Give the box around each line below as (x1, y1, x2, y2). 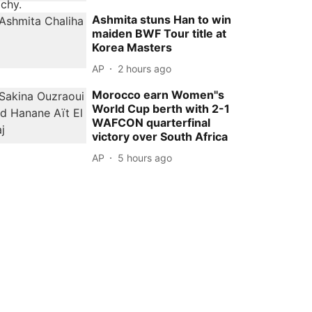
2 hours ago (118, 62, 172, 75)
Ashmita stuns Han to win (92, 13, 232, 27)
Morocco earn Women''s (92, 88, 225, 102)
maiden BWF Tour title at (92, 26, 227, 41)
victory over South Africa (92, 130, 228, 144)
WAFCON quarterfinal (92, 116, 211, 130)
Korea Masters (92, 40, 173, 55)
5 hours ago (118, 151, 173, 164)
